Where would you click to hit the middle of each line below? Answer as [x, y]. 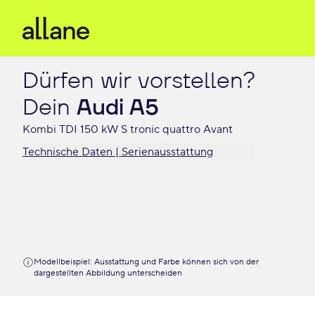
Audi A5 [118, 108]
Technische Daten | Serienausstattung [118, 152]
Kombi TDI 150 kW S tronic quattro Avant [128, 129]
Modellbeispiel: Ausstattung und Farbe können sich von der [146, 262]
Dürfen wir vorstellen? [139, 81]
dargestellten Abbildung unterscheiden [108, 273]
